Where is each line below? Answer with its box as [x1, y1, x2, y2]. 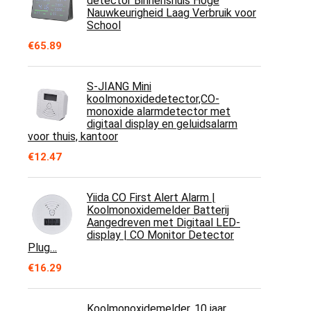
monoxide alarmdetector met [87, 105, 230, 118]
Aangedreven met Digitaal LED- [87, 216, 240, 229]
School [87, 19, 121, 32]
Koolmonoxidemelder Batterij [87, 203, 229, 217]
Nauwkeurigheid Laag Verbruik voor [87, 6, 256, 19]
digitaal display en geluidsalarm [87, 117, 237, 131]
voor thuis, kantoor [28, 130, 118, 143]
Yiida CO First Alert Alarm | [87, 191, 215, 204]
